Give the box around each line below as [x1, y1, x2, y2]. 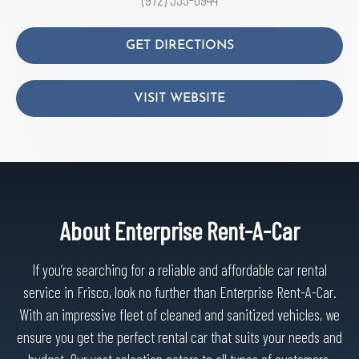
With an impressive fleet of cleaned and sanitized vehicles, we [19, 305, 340, 324]
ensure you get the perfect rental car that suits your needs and [17, 328, 342, 346]
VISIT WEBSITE [134, 92, 225, 105]
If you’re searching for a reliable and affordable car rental [32, 260, 327, 279]
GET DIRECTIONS [125, 39, 234, 52]
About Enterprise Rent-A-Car [59, 216, 300, 245]
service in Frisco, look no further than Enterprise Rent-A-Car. [22, 283, 337, 301]
